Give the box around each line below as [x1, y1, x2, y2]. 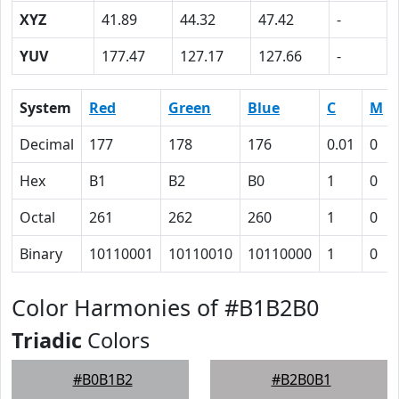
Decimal [20, 134, 74, 154]
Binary [20, 244, 62, 264]
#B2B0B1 [271, 370, 331, 389]
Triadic [12, 326, 82, 354]
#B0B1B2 [72, 370, 133, 389]
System [20, 98, 71, 118]
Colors [82, 326, 150, 354]
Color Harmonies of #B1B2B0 [12, 292, 319, 322]
